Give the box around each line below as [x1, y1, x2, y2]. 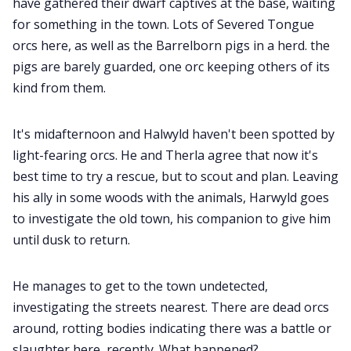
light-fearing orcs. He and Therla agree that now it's [13, 147, 318, 165]
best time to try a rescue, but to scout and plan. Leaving [13, 168, 338, 186]
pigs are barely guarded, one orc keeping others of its [13, 58, 330, 76]
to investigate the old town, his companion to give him [13, 210, 331, 228]
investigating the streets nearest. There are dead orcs [13, 299, 329, 317]
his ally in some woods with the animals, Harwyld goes [13, 189, 329, 207]
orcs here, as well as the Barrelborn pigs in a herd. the [13, 37, 330, 55]
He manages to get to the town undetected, [13, 277, 268, 295]
